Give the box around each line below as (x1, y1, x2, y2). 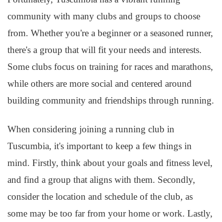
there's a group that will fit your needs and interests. (7, 45, 202, 55)
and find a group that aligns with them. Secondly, (7, 174, 195, 185)
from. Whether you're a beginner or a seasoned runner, (7, 28, 213, 38)
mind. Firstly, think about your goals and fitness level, (7, 158, 213, 168)
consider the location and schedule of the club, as (7, 191, 193, 202)
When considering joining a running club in (7, 124, 174, 134)
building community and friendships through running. (7, 95, 214, 106)
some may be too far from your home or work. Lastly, (7, 208, 213, 219)
